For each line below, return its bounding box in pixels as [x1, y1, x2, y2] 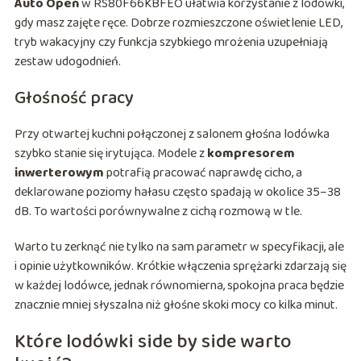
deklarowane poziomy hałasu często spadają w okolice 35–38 [14, 182, 341, 203]
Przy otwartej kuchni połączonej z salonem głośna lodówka [14, 124, 330, 145]
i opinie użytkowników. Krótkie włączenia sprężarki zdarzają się [14, 256, 346, 277]
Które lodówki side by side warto [14, 326, 292, 359]
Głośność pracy [14, 84, 134, 114]
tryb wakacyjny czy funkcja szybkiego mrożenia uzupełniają [14, 32, 328, 53]
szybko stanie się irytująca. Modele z [14, 143, 207, 164]
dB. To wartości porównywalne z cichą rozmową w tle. [14, 201, 302, 222]
